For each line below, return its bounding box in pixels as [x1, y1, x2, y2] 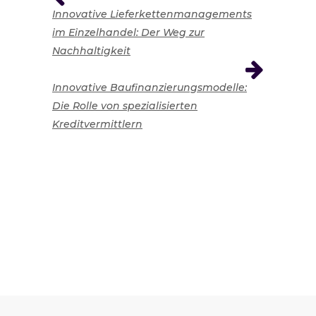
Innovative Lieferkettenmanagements [52, 8, 252, 20]
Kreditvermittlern [52, 118, 142, 130]
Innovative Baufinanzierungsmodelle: [52, 81, 247, 94]
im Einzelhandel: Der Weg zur [52, 26, 205, 39]
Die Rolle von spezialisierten [52, 99, 197, 112]
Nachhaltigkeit [52, 44, 130, 57]
